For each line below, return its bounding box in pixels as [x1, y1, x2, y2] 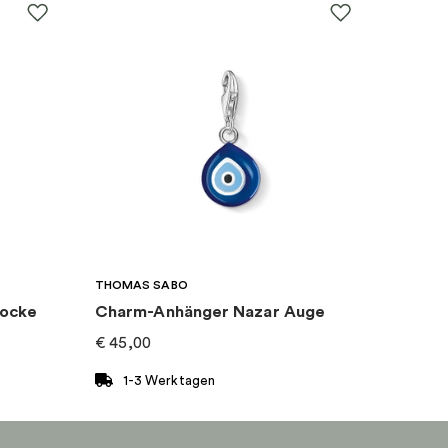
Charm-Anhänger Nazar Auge [95, 304, 326, 321]
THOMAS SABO [95, 279, 188, 292]
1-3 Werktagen [123, 373, 215, 387]
